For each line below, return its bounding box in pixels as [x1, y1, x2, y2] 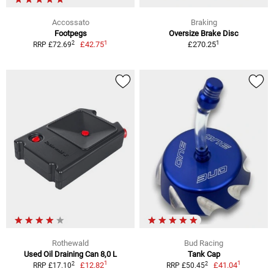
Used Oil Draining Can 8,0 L [24, 250, 117, 259]
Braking [190, 18, 217, 28]
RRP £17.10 [32, 261, 72, 270]
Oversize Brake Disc [169, 29, 239, 39]
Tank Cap [187, 250, 220, 259]
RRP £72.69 [32, 40, 72, 50]
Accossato [51, 18, 89, 28]
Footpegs [54, 29, 87, 39]
